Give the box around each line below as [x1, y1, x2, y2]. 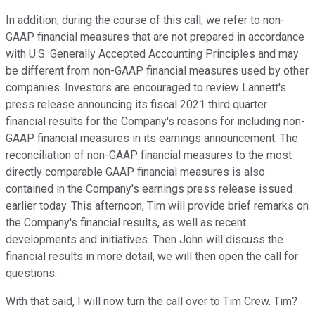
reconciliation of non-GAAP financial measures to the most [6, 148, 292, 162]
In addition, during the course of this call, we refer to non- [6, 13, 285, 27]
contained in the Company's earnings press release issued [6, 182, 292, 196]
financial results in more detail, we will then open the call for [6, 250, 298, 264]
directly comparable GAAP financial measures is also [6, 165, 265, 179]
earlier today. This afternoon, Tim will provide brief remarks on [6, 199, 309, 213]
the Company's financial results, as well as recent [6, 216, 246, 230]
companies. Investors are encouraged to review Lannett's [6, 81, 286, 95]
